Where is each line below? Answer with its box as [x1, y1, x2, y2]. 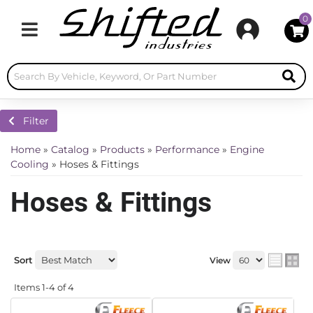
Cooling [10, 158, 49, 170]
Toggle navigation [28, 29, 117, 42]
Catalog [51, 143, 89, 156]
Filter [23, 115, 49, 127]
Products [100, 143, 145, 156]
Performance [155, 143, 219, 156]
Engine [230, 143, 264, 156]
